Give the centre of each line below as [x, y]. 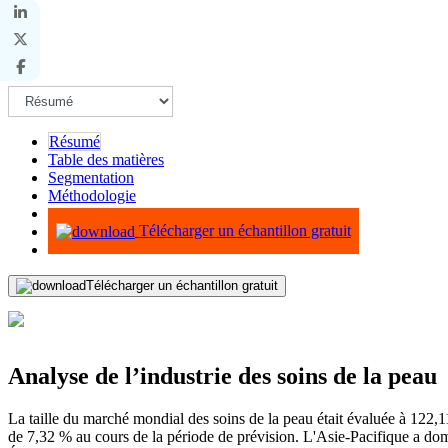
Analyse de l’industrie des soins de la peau [222, 376]
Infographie [84, 213]
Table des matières [106, 159]
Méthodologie [92, 195]
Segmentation [91, 177]
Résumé [74, 141]
